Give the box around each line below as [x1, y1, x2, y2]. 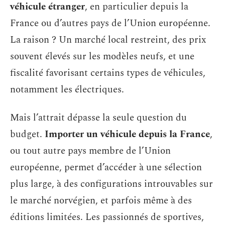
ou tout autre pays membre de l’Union [10, 143, 171, 158]
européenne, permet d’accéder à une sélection [10, 160, 202, 175]
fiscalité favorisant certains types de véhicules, [10, 66, 205, 80]
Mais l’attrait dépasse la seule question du [10, 110, 187, 125]
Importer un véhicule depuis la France [45, 127, 210, 142]
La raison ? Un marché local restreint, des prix [10, 33, 206, 47]
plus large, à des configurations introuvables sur [10, 176, 213, 191]
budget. [10, 127, 45, 142]
